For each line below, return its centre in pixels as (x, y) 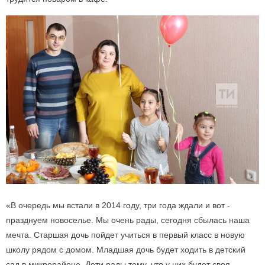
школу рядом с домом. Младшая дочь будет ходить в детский (126, 250)
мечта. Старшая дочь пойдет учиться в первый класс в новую (125, 235)
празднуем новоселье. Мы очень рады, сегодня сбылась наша (128, 220)
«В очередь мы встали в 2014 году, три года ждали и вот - (118, 206)
